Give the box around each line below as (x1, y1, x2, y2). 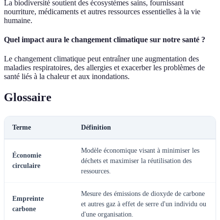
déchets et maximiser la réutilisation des (81, 157, 192, 165)
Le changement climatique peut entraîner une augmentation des (4, 55, 199, 63)
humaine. (4, 16, 32, 25)
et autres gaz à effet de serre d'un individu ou (81, 200, 206, 208)
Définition (81, 124, 111, 132)
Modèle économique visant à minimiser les (81, 147, 199, 155)
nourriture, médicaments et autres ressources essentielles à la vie (4, 7, 200, 16)
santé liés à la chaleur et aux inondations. (4, 72, 130, 81)
